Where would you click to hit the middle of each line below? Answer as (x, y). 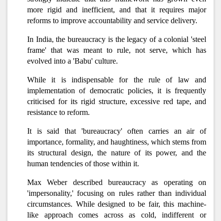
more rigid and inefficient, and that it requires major (117, 10)
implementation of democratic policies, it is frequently (117, 91)
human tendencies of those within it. (83, 164)
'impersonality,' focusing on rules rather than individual (117, 193)
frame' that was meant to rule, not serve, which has (117, 50)
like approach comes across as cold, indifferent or (117, 215)
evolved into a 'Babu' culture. (73, 61)
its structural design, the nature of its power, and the (117, 153)
